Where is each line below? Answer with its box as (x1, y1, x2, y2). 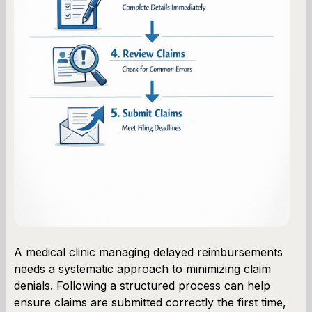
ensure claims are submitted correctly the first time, (14, 295, 286, 309)
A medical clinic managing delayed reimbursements (14, 244, 283, 259)
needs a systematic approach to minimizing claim (14, 261, 271, 276)
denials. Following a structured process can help (14, 278, 270, 292)
